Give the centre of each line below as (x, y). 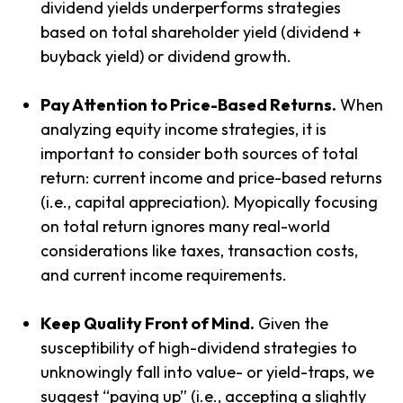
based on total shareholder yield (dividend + (201, 32)
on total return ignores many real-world (185, 226)
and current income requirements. (166, 275)
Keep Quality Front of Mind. (148, 323)
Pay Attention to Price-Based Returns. (188, 105)
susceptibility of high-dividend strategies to (199, 348)
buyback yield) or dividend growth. (168, 56)
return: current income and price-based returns (211, 178)
